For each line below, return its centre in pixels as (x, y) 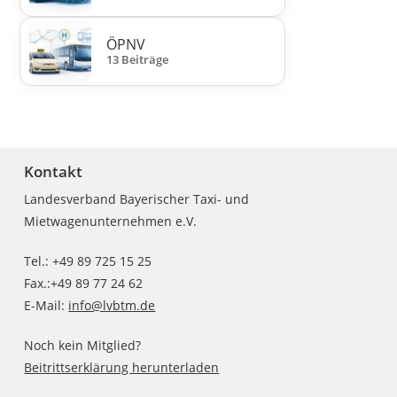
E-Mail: (47, 305)
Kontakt (54, 171)
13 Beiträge (138, 60)
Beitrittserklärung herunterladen (122, 367)
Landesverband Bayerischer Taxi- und (137, 198)
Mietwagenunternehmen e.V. (111, 221)
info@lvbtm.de (112, 305)
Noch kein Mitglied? (83, 345)
